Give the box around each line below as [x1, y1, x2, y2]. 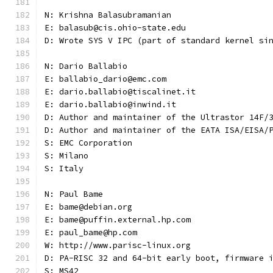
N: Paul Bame [44, 189, 103, 199]
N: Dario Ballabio [44, 61, 127, 71]
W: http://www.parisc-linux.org [44, 240, 191, 250]
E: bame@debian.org [44, 202, 132, 212]
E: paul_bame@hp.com [44, 227, 137, 238]
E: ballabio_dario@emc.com [44, 74, 166, 84]
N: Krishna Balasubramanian [44, 10, 171, 20]
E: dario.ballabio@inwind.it [44, 99, 176, 110]
